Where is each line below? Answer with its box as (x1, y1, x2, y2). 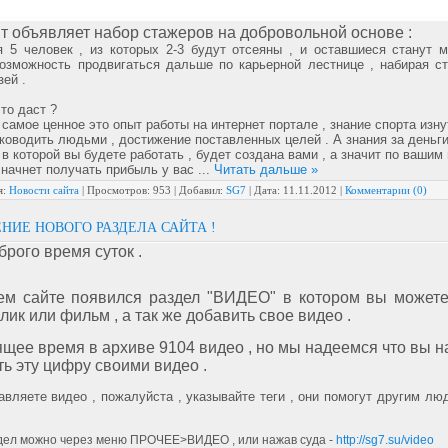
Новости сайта (9, 184, 79, 196)
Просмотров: (87, 184, 150, 196)
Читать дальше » (214, 162, 318, 177)
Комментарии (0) (345, 184, 427, 196)
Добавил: (179, 184, 223, 196)
